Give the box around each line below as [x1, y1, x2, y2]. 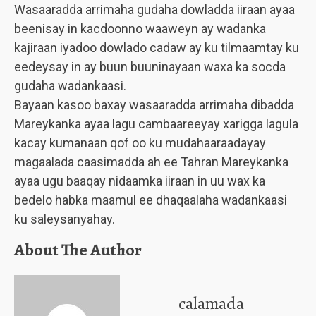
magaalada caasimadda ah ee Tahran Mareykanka [14, 154, 288, 169]
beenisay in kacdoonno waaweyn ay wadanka [14, 21, 266, 36]
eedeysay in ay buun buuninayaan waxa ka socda [14, 59, 286, 74]
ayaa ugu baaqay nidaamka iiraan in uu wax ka [14, 174, 265, 188]
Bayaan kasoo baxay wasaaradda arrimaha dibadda [14, 97, 294, 112]
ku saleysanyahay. [14, 212, 115, 226]
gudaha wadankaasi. [14, 78, 126, 93]
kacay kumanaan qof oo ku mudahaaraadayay [14, 135, 266, 150]
